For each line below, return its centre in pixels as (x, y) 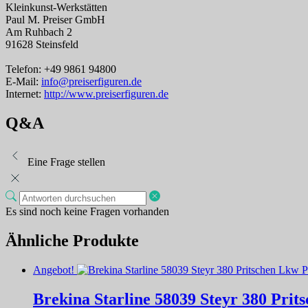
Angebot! (54, 269)
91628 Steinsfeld (42, 45)
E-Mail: (23, 82)
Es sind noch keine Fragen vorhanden (87, 211)
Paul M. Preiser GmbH (55, 20)
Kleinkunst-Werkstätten (56, 8)
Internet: (25, 94)
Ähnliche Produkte (72, 240)
